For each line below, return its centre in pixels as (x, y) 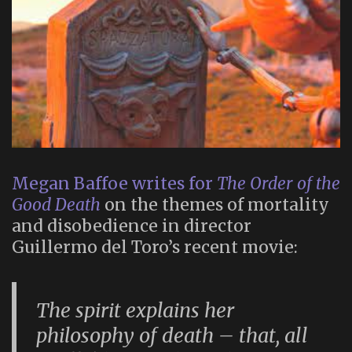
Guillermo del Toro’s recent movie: (155, 247)
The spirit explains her (136, 311)
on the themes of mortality (215, 204)
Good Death (56, 204)
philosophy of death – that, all (172, 336)
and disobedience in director (132, 225)
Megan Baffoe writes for (114, 183)
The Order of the (279, 183)
